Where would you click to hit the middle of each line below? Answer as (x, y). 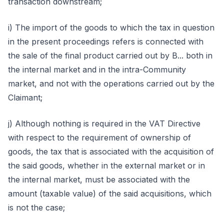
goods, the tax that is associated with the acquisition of (111, 151)
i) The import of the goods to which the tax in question (111, 27)
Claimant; (25, 97)
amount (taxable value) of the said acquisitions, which (110, 193)
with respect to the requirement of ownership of (99, 137)
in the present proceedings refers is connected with (106, 41)
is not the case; (36, 207)
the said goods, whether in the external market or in (106, 165)
